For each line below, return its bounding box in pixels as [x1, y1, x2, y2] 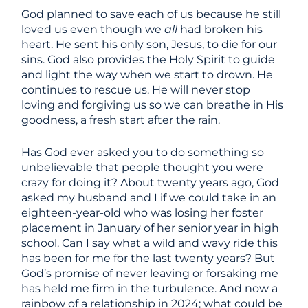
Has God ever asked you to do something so [21, 146, 265, 159]
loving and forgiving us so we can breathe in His [21, 98, 284, 111]
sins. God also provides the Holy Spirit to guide [21, 53, 276, 66]
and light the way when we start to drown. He [21, 68, 274, 81]
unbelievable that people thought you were [21, 161, 264, 174]
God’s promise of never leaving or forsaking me [21, 267, 279, 280]
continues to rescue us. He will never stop [21, 83, 251, 96]
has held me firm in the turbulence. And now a [21, 282, 278, 295]
